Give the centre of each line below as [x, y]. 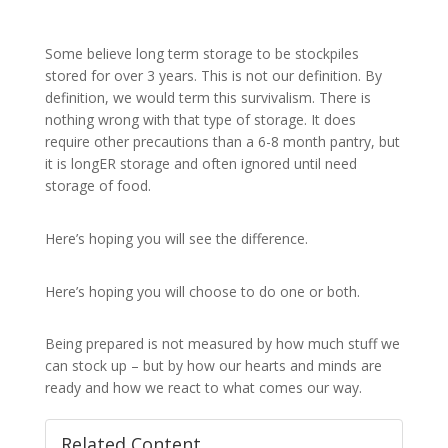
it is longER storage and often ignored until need [200, 163]
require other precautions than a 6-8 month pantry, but [222, 141]
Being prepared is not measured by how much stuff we [222, 344]
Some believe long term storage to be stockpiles [201, 53]
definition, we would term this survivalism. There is [207, 97]
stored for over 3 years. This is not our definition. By [213, 75]
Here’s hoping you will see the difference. [176, 238]
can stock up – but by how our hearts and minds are [213, 366]
